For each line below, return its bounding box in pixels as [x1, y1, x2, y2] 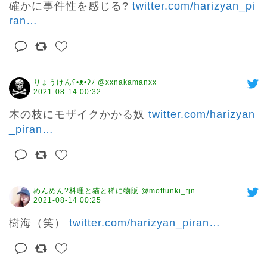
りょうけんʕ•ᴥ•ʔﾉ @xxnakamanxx [33, 78, 157, 87]
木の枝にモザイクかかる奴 [9, 108, 148, 121]
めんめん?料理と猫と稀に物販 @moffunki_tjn [33, 187, 195, 195]
